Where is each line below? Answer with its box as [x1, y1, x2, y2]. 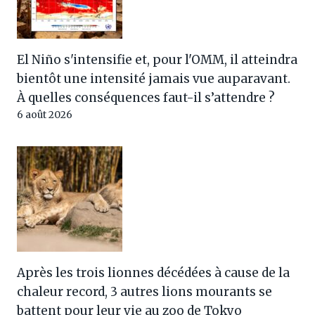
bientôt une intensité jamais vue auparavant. [17, 70, 290, 86]
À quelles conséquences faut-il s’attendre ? [17, 89, 275, 105]
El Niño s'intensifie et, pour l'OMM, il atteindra [17, 51, 297, 67]
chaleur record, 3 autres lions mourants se [17, 283, 272, 300]
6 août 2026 [17, 108, 72, 121]
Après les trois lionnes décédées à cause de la [17, 264, 290, 281]
